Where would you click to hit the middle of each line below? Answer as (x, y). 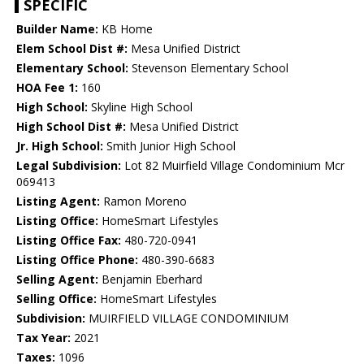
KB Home (126, 29)
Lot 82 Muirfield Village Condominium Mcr (233, 166)
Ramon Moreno (143, 201)
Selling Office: (56, 299)
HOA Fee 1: (47, 88)
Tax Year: (43, 338)
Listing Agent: (58, 201)
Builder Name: (57, 29)
